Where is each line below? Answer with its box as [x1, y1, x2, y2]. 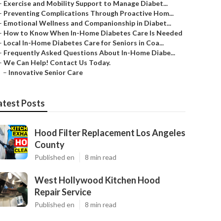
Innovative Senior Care [8, 68, 83, 76]
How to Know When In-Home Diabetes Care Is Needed [3, 29, 183, 37]
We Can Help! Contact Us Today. [3, 58, 110, 67]
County [35, 139, 65, 150]
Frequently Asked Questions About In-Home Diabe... [3, 48, 175, 57]
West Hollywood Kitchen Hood [35, 175, 160, 185]
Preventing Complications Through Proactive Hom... [3, 9, 174, 17]
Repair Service [35, 186, 91, 197]
